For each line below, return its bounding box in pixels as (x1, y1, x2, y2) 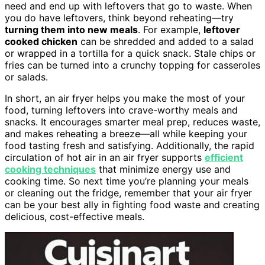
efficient (205, 151, 243, 163)
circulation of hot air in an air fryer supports (5, 151, 205, 163)
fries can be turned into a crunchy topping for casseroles (5, 59, 260, 71)
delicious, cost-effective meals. (5, 210, 144, 222)
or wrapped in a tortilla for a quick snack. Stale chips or (5, 47, 256, 59)
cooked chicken (5, 35, 77, 47)
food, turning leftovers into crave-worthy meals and (5, 104, 238, 116)
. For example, (138, 23, 203, 35)
